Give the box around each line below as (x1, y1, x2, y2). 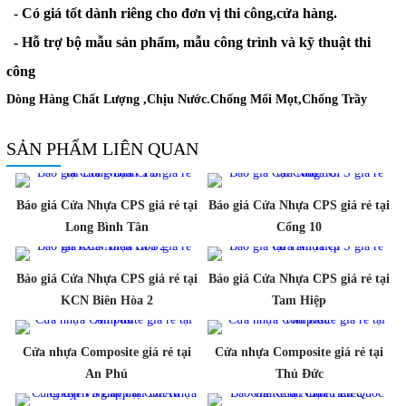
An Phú (85, 366, 129, 381)
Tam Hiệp (272, 293, 327, 307)
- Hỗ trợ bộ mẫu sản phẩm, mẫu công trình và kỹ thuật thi (5, 34, 371, 50)
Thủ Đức (275, 366, 324, 381)
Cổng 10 (276, 219, 323, 234)
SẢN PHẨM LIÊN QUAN (5, 138, 198, 159)
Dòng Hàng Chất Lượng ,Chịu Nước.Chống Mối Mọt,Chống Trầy (5, 92, 367, 106)
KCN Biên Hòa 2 (60, 293, 153, 307)
